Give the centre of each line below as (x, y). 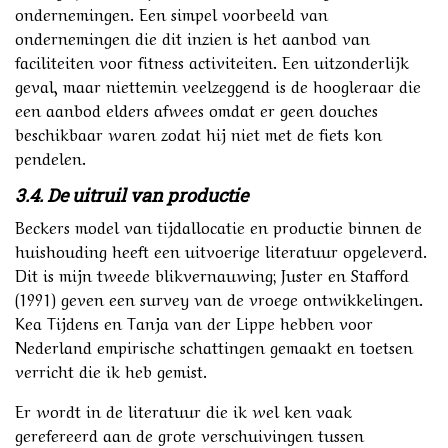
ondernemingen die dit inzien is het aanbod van (192, 36)
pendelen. (50, 156)
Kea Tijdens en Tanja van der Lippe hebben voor (194, 321)
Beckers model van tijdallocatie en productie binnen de (218, 225)
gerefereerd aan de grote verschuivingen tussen (189, 433)
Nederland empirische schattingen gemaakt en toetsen (214, 345)
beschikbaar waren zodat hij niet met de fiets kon (198, 132)
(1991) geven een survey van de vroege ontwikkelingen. (219, 297)
